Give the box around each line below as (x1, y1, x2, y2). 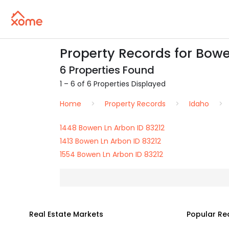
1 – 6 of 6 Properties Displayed (60, 79, 166, 89)
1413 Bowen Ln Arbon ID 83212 (60, 136, 161, 146)
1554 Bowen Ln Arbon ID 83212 (60, 149, 163, 159)
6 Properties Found (60, 63, 154, 77)
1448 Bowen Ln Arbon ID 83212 (60, 123, 165, 133)
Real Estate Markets (29, 209, 103, 219)
